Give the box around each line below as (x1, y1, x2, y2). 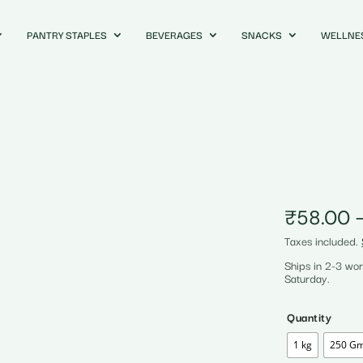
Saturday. (284, 269, 331, 287)
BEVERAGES (145, 27, 203, 42)
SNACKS (241, 27, 282, 42)
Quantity (287, 308, 332, 326)
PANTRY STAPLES (26, 27, 107, 42)
